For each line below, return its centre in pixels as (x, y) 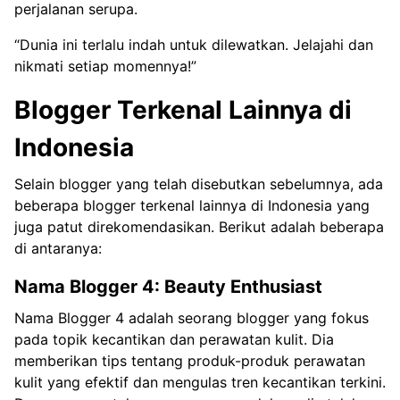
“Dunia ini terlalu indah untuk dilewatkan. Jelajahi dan (194, 44)
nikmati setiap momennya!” (105, 66)
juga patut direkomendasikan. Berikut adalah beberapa (199, 226)
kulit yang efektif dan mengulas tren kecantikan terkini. (200, 382)
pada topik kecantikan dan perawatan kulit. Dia (174, 339)
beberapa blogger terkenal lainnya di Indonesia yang (192, 205)
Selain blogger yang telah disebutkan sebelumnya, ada (199, 183)
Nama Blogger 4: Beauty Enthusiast (168, 286)
